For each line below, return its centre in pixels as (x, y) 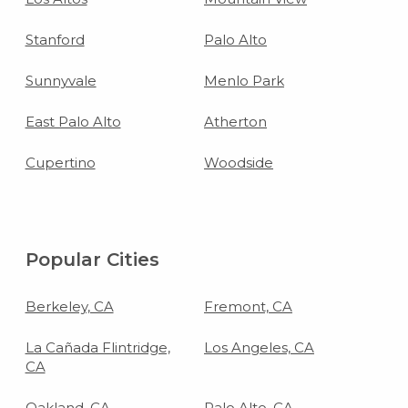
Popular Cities (92, 259)
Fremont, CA (248, 306)
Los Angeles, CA (259, 347)
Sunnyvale (61, 80)
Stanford (55, 39)
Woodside (239, 162)
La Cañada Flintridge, (97, 347)
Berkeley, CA (69, 306)
